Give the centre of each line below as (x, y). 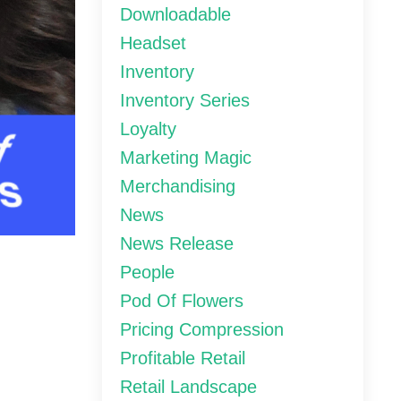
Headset (153, 43)
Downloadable (175, 15)
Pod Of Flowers (181, 301)
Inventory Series (184, 101)
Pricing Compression (201, 330)
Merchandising (177, 187)
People (147, 273)
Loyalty (148, 129)
